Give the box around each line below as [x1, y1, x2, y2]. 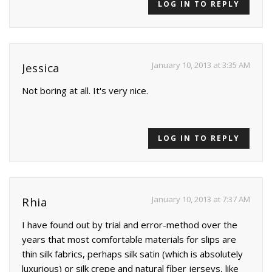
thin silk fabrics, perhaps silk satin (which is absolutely [22, 247, 243, 260]
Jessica [22, 59, 60, 76]
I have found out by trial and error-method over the [22, 218, 237, 231]
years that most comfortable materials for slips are [22, 233, 236, 245]
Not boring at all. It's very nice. [22, 84, 148, 97]
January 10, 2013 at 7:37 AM [152, 193, 250, 205]
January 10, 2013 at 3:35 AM [152, 59, 250, 70]
